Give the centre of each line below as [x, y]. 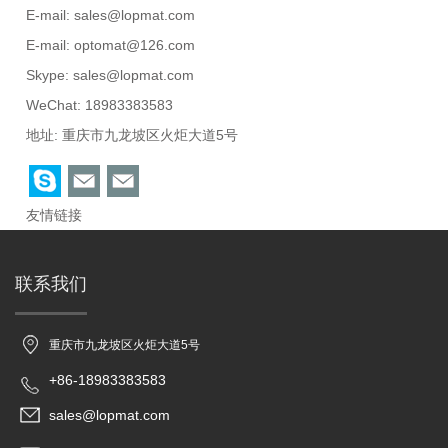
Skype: [50, 75]
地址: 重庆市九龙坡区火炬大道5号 [132, 135]
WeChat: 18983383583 [100, 105]
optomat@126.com [135, 45]
